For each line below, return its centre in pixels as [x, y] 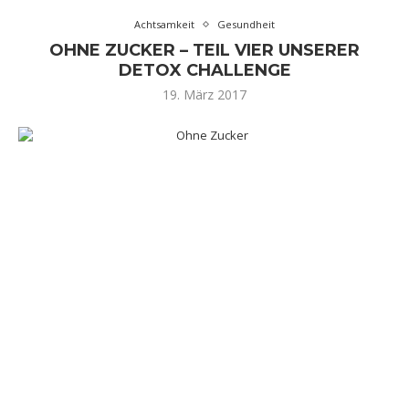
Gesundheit [246, 24]
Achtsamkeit [164, 24]
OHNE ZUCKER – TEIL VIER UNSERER [204, 50]
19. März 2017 [204, 94]
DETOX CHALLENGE [204, 70]
